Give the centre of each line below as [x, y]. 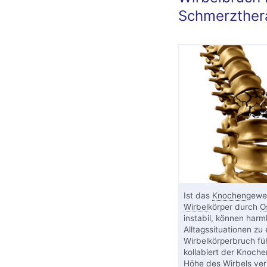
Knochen [229, 196]
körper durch [234, 207]
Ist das [198, 196]
